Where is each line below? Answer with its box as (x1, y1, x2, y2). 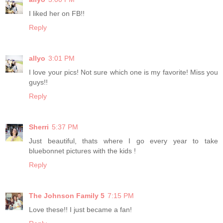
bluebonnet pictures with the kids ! (29, 146, 136, 155)
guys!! (29, 78, 48, 86)
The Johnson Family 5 (29, 191, 105, 200)
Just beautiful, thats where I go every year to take (29, 136, 218, 145)
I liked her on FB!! (29, 9, 85, 18)
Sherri (29, 122, 49, 131)
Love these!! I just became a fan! (29, 205, 132, 214)
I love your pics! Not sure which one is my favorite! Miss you (29, 68, 218, 76)
